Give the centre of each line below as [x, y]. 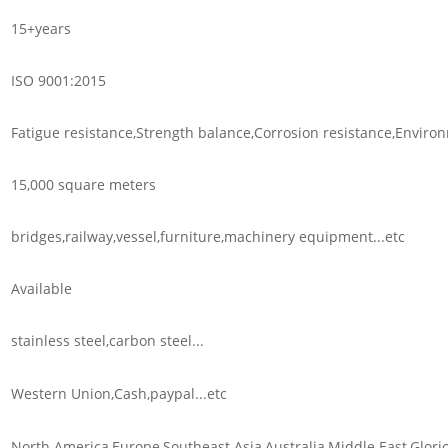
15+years [40, 28]
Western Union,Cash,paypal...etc [118, 393]
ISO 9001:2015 [58, 80]
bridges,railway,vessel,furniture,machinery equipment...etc [207, 236]
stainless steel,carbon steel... [107, 340]
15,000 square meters [83, 184]
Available [41, 288]
